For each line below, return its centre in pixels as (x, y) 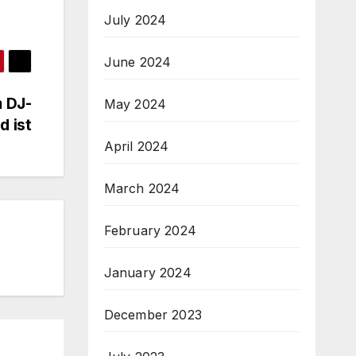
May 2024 (135, 104)
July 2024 (135, 20)
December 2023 (153, 315)
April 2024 (136, 147)
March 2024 (142, 189)
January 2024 (147, 273)
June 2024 (137, 62)
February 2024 (150, 231)
